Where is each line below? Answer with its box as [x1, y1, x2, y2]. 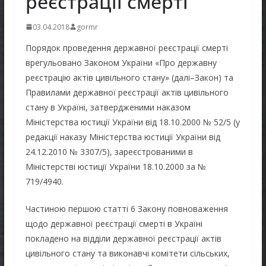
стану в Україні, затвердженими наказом [25, 101, 191, 113]
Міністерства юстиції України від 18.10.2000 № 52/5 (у [25, 116, 240, 128]
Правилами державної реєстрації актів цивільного [25, 86, 229, 98]
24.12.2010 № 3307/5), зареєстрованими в [25, 145, 193, 157]
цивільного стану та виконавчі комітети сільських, [25, 247, 230, 259]
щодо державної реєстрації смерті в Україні [25, 217, 202, 229]
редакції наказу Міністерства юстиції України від [25, 131, 220, 142]
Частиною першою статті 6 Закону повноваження [25, 202, 228, 214]
